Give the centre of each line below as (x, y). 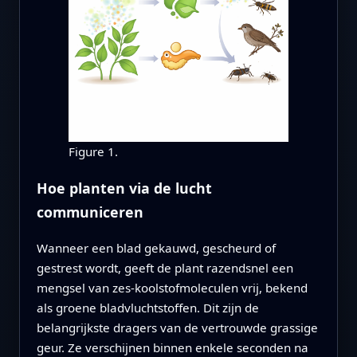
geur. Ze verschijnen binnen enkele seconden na (172, 347)
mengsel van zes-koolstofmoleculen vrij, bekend (172, 287)
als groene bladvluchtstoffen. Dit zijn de (147, 307)
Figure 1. (93, 152)
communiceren (90, 212)
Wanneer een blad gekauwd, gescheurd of (156, 247)
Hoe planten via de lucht (124, 188)
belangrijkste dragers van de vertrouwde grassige (177, 327)
